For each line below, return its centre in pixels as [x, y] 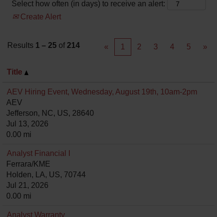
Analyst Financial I [39, 153]
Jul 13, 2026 [27, 124]
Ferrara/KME [28, 164]
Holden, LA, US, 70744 [46, 175]
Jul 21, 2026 [27, 185]
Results [21, 45]
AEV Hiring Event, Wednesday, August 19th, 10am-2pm [102, 92]
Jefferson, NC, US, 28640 [50, 113]
